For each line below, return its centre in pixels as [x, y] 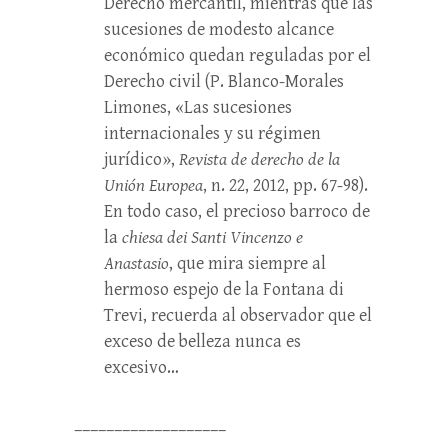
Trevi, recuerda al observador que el [238, 315]
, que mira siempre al [247, 263]
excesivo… [141, 367]
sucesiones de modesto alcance [219, 29]
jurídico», [141, 159]
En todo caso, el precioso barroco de [237, 211]
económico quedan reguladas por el [237, 55]
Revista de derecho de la [259, 159]
